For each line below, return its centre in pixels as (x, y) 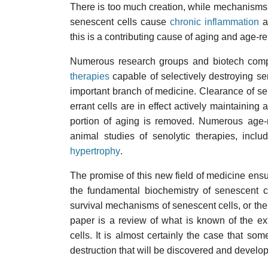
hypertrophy (95, 151)
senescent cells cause (120, 22)
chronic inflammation (214, 22)
